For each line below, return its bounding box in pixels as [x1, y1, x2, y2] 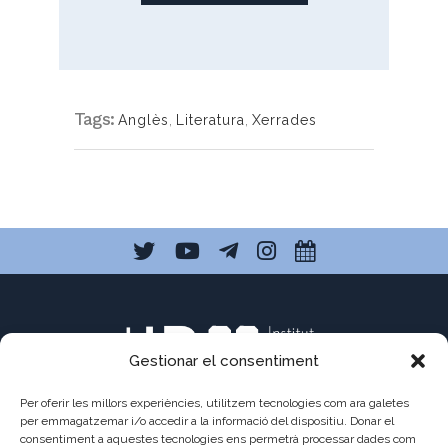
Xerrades [252, 112, 317, 128]
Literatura [176, 112, 245, 128]
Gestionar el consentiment [129, 352, 319, 370]
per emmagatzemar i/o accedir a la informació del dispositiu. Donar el [20, 414, 394, 428]
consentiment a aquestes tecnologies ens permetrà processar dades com [20, 432, 416, 446]
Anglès [118, 112, 169, 128]
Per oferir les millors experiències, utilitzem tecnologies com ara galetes [20, 396, 409, 410]
